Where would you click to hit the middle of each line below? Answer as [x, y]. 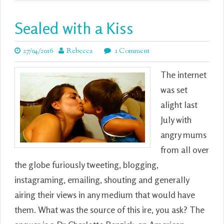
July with [176, 119]
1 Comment [131, 51]
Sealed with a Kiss [74, 28]
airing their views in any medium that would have [105, 194]
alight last [179, 104]
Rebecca [79, 51]
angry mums [183, 134]
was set [174, 89]
